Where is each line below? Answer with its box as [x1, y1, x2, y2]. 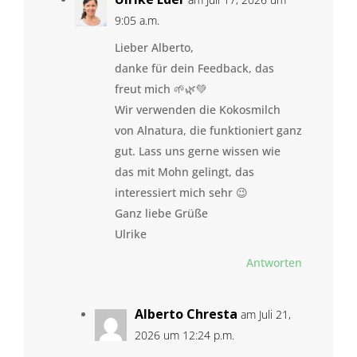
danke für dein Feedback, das [114, 61, 274, 76]
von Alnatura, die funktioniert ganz [114, 123, 302, 138]
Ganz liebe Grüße [114, 206, 208, 221]
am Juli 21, [240, 307, 291, 322]
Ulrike [114, 226, 147, 241]
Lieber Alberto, [114, 40, 194, 55]
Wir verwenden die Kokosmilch [114, 102, 280, 117]
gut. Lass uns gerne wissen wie [114, 143, 280, 159]
